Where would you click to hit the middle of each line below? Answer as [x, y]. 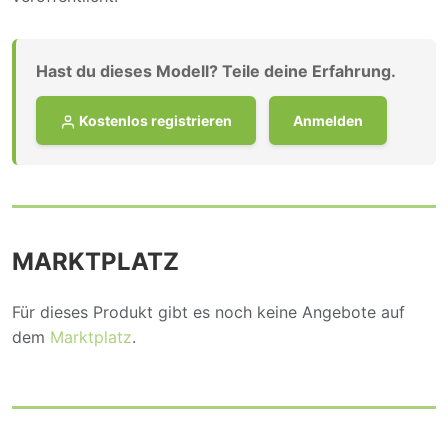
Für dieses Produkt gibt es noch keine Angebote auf [208, 311]
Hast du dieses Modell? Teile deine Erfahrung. [216, 70]
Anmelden [328, 120]
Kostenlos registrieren [154, 120]
